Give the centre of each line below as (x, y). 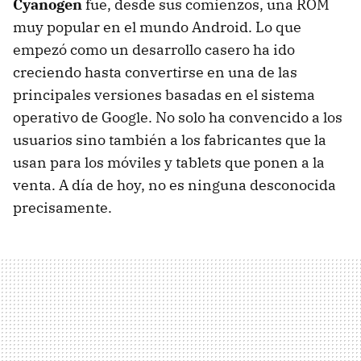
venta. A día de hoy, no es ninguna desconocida (174, 185)
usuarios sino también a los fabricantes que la (170, 140)
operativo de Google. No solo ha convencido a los (178, 118)
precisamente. (62, 208)
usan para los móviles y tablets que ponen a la (169, 163)
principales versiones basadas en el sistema (164, 95)
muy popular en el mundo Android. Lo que (157, 27)
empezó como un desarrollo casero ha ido (154, 50)
